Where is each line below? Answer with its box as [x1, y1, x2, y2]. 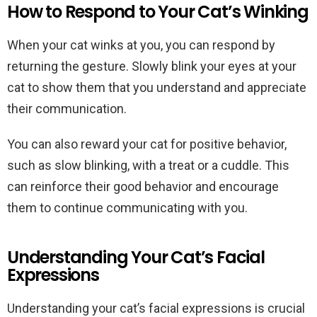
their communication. [7, 101, 127, 116]
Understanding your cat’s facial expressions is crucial [7, 301, 305, 316]
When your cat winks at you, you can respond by [7, 38, 275, 52]
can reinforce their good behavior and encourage [7, 179, 279, 194]
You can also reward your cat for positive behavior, [7, 137, 287, 151]
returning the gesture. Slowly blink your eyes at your [7, 59, 296, 74]
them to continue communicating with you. [7, 200, 248, 215]
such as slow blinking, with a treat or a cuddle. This [7, 158, 289, 173]
